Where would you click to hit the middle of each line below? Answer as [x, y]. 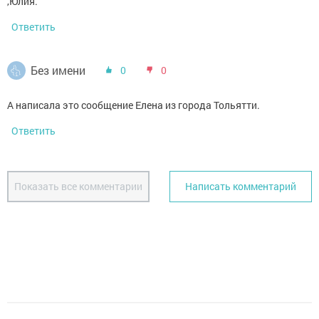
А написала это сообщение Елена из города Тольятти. [134, 105]
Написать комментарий [241, 186]
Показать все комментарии [78, 186]
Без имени [58, 70]
